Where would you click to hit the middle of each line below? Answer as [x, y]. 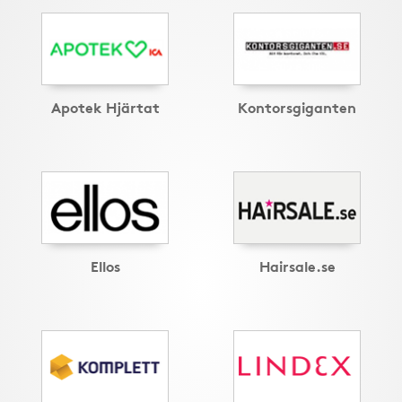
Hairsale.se [297, 266]
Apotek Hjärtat [105, 107]
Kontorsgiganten [297, 107]
